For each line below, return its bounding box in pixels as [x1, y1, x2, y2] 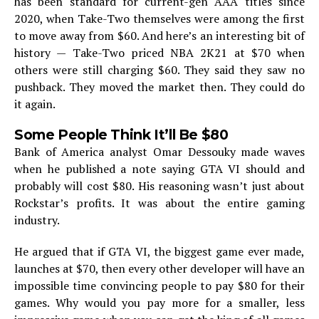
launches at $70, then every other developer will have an [14, 261, 305, 276]
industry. [14, 212, 60, 228]
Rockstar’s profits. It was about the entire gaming [14, 195, 305, 211]
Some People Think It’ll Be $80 [14, 126, 229, 143]
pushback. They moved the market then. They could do [14, 79, 305, 95]
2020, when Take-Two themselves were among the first [14, 11, 305, 26]
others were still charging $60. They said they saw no [14, 62, 305, 78]
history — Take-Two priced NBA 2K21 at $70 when [14, 45, 305, 61]
